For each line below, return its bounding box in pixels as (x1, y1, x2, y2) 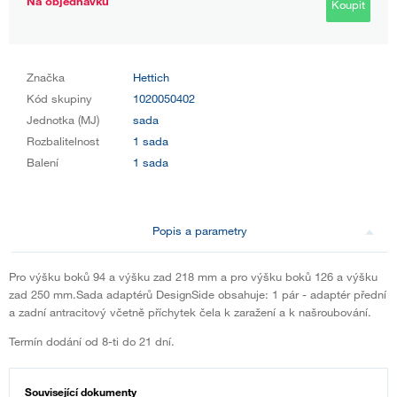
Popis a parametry (152, 222, 247, 237)
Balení (27, 154, 58, 169)
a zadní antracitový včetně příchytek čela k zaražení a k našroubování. (9, 304, 371, 319)
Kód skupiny (27, 90, 92, 105)
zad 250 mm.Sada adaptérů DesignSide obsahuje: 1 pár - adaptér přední (9, 286, 386, 301)
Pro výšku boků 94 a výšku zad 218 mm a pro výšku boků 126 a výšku (9, 269, 378, 284)
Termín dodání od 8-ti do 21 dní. (9, 333, 175, 348)
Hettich (133, 69, 169, 84)
